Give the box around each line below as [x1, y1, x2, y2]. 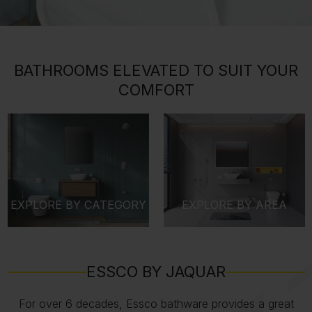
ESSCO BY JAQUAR [86, 263, 226, 281]
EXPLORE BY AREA [181, 198, 287, 212]
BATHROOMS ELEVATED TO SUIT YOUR [14, 61, 298, 80]
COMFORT [118, 81, 194, 100]
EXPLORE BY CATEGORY [10, 198, 146, 212]
